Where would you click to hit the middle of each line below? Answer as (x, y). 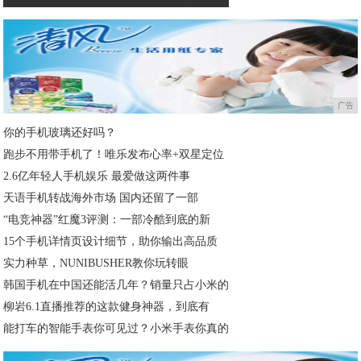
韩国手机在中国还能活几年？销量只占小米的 (116, 285)
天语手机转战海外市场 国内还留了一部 (101, 198)
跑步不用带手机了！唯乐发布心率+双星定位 (114, 155)
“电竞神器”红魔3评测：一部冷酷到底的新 (107, 220)
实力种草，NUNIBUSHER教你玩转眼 (96, 263)
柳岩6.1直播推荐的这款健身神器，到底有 (107, 307)
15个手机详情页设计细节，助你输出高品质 (111, 242)
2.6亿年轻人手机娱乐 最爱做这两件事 (97, 176)
